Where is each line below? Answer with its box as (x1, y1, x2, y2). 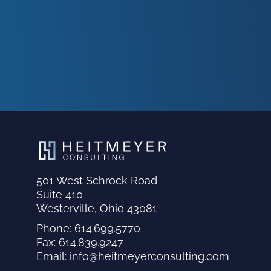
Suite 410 (36, 188, 83, 201)
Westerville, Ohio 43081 (36, 202, 158, 215)
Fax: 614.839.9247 (36, 236, 124, 249)
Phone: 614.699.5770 (36, 222, 141, 235)
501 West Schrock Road (36, 174, 158, 188)
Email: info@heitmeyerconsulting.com (36, 250, 230, 263)
